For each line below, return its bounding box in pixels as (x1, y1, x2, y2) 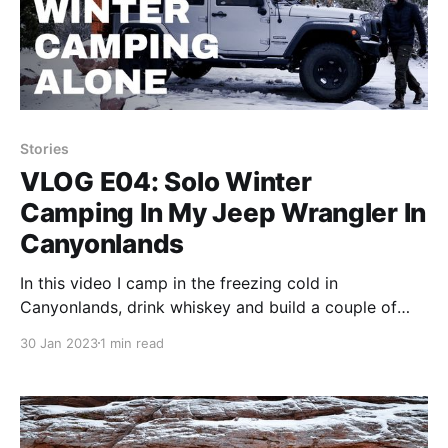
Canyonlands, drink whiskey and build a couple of (20, 296, 397, 317)
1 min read (100, 334, 164, 351)
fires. (20, 320, 57, 341)
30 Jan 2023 (20, 334, 98, 351)
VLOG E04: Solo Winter (20, 165, 312, 197)
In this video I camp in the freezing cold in (20, 272, 338, 293)
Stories (20, 139, 69, 157)
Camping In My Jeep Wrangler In (20, 196, 427, 228)
